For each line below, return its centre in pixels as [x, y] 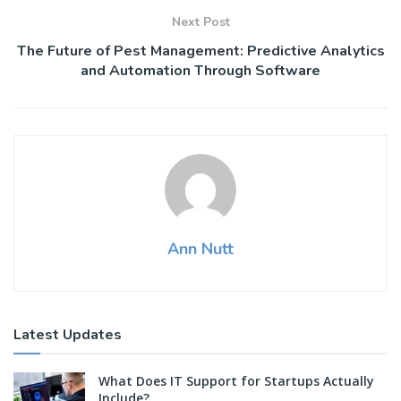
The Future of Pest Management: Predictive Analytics [200, 51]
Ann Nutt [200, 249]
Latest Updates [68, 335]
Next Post [200, 22]
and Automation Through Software [200, 71]
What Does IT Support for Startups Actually [236, 381]
